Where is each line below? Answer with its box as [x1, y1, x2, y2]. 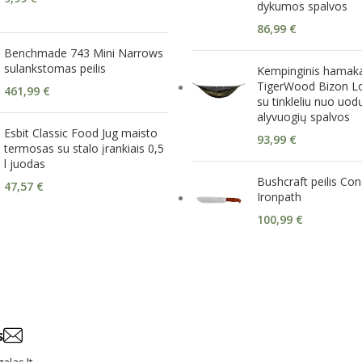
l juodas [4, 156, 45, 171]
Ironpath [257, 189, 301, 204]
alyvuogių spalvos [257, 109, 350, 124]
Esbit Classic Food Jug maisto [4, 125, 158, 141]
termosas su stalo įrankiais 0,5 [4, 141, 164, 156]
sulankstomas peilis [4, 61, 106, 76]
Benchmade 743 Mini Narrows [4, 45, 163, 61]
